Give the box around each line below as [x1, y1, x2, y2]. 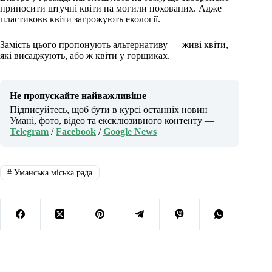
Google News [103, 126, 157, 137]
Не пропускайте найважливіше [10, 90, 146, 101]
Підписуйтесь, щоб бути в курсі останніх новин [10, 104, 208, 115]
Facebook [56, 126, 96, 137]
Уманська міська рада [11, 168, 92, 177]
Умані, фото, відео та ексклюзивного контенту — [10, 115, 214, 126]
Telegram [10, 126, 49, 137]
